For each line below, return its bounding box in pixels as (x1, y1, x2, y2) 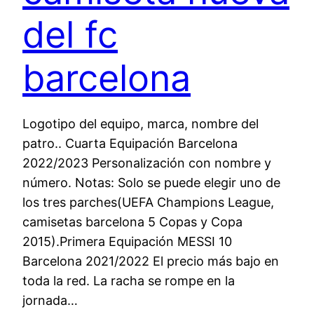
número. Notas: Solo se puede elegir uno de (22, 175, 280, 190)
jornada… (22, 292, 78, 308)
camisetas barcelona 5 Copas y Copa (22, 214, 243, 229)
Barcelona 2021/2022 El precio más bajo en (22, 253, 279, 268)
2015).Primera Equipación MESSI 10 (22, 233, 232, 249)
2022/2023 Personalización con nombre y (22, 155, 271, 170)
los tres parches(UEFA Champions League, (22, 194, 274, 210)
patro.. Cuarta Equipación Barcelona (22, 135, 238, 151)
